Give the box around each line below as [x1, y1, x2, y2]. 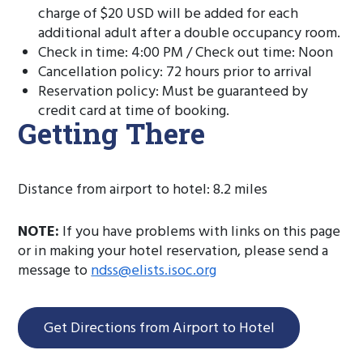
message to [18, 259, 92, 283]
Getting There [18, 114, 206, 152]
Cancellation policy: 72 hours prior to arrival [38, 61, 313, 84]
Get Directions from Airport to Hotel [43, 317, 275, 340]
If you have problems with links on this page [59, 220, 341, 244]
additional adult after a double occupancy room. [38, 22, 341, 45]
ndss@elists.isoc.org [91, 259, 217, 283]
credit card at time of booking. [38, 100, 230, 123]
